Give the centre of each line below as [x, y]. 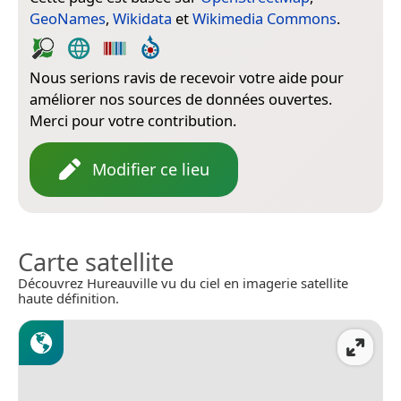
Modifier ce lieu [151, 169]
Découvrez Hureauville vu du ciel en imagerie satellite [183, 282]
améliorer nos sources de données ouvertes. [181, 98]
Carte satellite [96, 261]
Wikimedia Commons [264, 18]
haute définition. [68, 298]
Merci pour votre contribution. [133, 120]
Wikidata [142, 18]
